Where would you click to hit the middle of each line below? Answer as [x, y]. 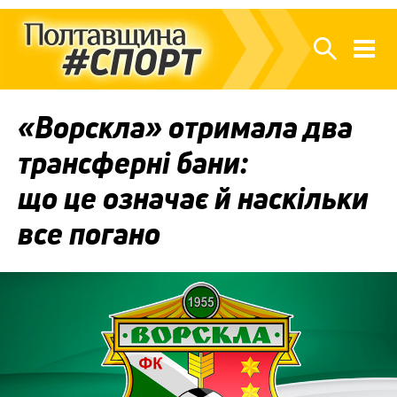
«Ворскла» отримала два [185, 127]
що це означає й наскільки [193, 198]
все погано [89, 234]
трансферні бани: [133, 163]
